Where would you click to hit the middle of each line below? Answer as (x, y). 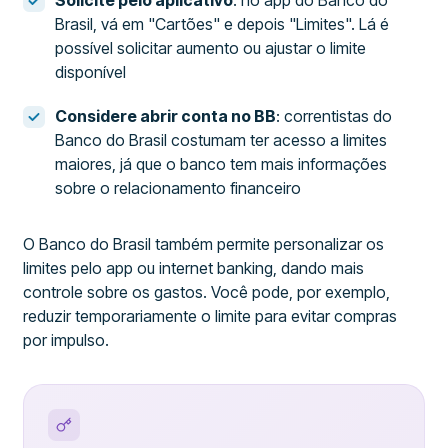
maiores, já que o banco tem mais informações (221, 164)
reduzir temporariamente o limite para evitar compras (210, 316)
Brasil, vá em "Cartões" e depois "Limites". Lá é (222, 24)
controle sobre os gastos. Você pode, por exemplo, (207, 292)
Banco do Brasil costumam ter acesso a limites (221, 140)
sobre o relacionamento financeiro (178, 188)
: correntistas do (334, 116)
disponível (91, 72)
